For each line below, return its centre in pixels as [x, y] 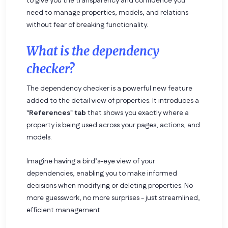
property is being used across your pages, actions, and [113, 125]
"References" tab [56, 113]
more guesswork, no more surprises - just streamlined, [113, 198]
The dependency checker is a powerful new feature [109, 88]
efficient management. [64, 210]
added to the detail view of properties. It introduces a [113, 101]
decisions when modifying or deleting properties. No [110, 186]
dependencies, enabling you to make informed [102, 173]
